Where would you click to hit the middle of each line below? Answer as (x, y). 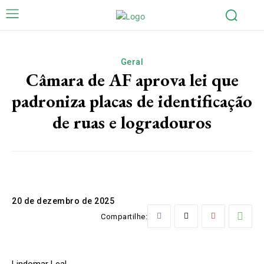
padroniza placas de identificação (132, 101)
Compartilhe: (124, 217)
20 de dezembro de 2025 (63, 201)
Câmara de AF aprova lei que (132, 80)
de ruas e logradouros (132, 122)
